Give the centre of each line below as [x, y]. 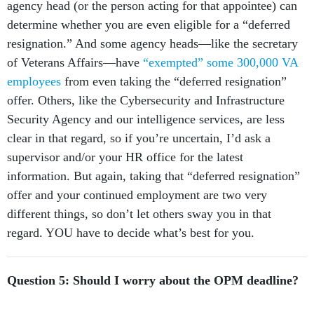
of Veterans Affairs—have [75, 63]
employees [34, 82]
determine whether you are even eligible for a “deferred [149, 25]
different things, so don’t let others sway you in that [139, 214]
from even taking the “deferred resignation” [176, 82]
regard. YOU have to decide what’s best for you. [132, 233]
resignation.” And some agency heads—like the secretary [152, 44]
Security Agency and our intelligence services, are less [146, 120]
